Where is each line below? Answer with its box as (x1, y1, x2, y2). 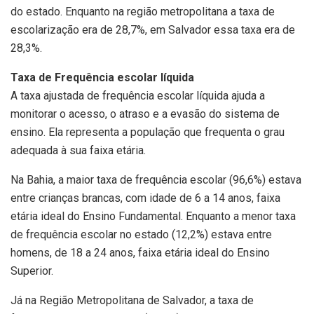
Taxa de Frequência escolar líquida (11, 71, 197, 85)
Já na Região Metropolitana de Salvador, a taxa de (11, 294, 254, 308)
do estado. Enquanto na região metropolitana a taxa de (11, 5, 275, 19)
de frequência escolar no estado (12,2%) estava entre (11, 228, 272, 242)
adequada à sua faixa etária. (11, 144, 146, 158)
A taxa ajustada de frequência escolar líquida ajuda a (11, 89, 265, 103)
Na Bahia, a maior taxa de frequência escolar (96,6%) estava (11, 173, 301, 187)
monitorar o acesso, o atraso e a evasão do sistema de (11, 107, 280, 121)
